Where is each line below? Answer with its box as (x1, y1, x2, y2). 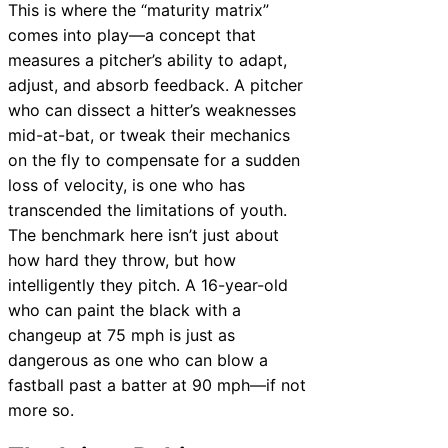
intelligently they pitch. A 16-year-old (8, 274, 288, 295)
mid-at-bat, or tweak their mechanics (8, 124, 290, 145)
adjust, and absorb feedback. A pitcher (8, 74, 303, 95)
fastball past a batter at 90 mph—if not (8, 374, 306, 395)
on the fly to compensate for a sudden (8, 149, 300, 170)
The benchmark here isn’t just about (8, 224, 279, 245)
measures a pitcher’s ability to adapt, (8, 49, 287, 70)
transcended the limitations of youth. (8, 199, 287, 220)
